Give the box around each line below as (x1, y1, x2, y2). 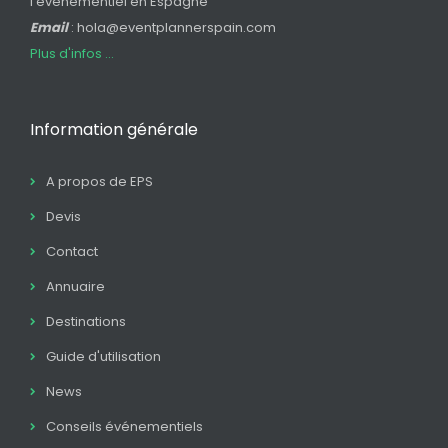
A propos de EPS (46, 171, 153, 191)
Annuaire (46, 276, 105, 296)
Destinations (46, 311, 126, 331)
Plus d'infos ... (30, 43, 114, 63)
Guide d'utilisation (46, 346, 161, 366)
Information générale (30, 117, 198, 141)
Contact (46, 241, 98, 261)
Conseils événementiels (46, 416, 203, 436)
